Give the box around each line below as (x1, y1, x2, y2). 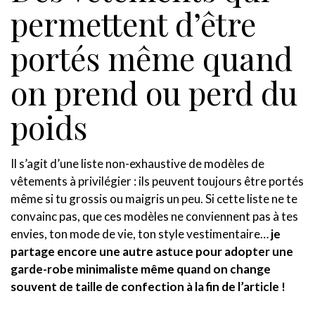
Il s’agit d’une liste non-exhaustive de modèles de (11, 155, 264, 171)
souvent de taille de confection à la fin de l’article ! (11, 278, 285, 294)
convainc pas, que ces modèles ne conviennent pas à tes (11, 208, 298, 224)
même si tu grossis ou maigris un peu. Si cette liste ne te (11, 191, 297, 206)
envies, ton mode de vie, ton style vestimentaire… (11, 226, 271, 241)
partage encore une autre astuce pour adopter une (11, 243, 293, 259)
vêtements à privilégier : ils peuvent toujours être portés (11, 173, 304, 188)
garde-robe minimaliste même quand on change (11, 261, 271, 276)
